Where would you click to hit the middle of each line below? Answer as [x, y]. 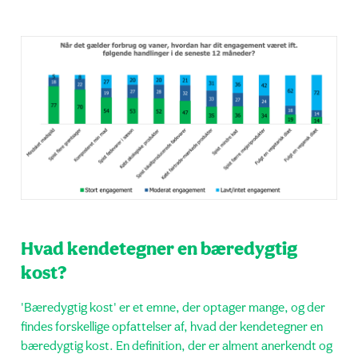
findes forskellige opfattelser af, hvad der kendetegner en [172, 327]
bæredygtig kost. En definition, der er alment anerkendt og [177, 346]
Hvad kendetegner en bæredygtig [159, 250]
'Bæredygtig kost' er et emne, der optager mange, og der [173, 308]
